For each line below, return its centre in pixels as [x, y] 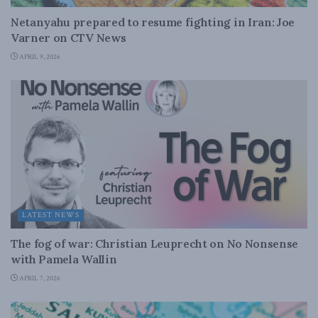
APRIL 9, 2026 [39, 57]
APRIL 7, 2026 [39, 279]
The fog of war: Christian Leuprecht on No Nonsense [154, 243]
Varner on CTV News [68, 38]
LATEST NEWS [51, 215]
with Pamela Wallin [64, 259]
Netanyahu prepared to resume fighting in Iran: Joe [153, 22]
